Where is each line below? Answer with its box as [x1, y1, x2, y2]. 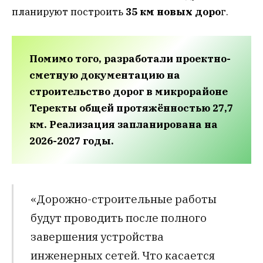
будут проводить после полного [30, 210, 207, 225]
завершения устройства [30, 229, 164, 244]
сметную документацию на [29, 68, 180, 82]
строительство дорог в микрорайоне [29, 85, 228, 98]
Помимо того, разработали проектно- [29, 52, 231, 65]
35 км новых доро [126, 5, 221, 19]
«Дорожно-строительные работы [30, 191, 217, 207]
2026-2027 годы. [29, 134, 114, 147]
